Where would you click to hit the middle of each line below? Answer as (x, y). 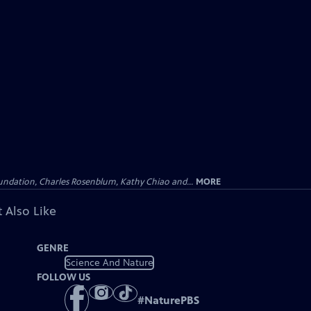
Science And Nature (109, 262)
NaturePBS (172, 301)
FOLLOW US (64, 277)
